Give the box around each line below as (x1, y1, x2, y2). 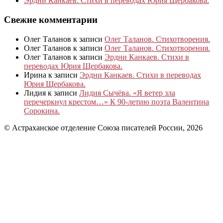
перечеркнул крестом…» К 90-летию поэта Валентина (24, 97, 209, 106)
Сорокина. (24, 106, 60, 115)
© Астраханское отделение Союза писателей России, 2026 (4, 123, 203, 132)
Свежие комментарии (4, 14, 98, 25)
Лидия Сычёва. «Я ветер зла (79, 88, 175, 97)
